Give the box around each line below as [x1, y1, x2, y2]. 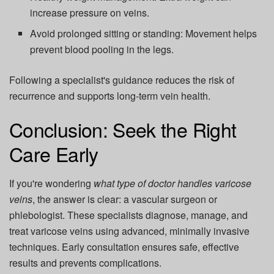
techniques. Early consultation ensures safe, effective [9, 240, 239, 254]
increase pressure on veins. [30, 5, 150, 20]
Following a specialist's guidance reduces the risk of [9, 72, 234, 87]
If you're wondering [9, 176, 94, 191]
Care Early [9, 139, 98, 168]
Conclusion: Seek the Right [9, 115, 237, 144]
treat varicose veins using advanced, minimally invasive [9, 224, 250, 239]
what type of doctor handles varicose [94, 176, 251, 191]
